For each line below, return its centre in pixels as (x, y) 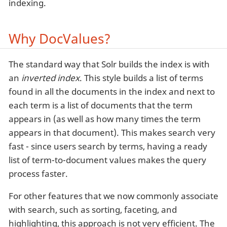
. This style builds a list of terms (141, 78)
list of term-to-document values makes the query (107, 160)
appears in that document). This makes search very (112, 132)
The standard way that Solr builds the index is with (109, 64)
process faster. (38, 173)
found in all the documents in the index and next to (112, 91)
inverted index (50, 78)
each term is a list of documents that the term (101, 105)
